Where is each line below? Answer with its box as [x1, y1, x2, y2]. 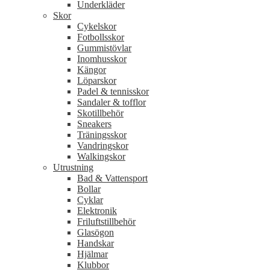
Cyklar [77, 195, 103, 206]
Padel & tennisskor [77, 86, 149, 97]
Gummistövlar [77, 43, 131, 54]
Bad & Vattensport [77, 173, 148, 184]
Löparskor [77, 75, 116, 86]
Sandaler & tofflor [77, 97, 146, 108]
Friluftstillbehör [77, 216, 136, 227]
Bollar [77, 184, 101, 195]
